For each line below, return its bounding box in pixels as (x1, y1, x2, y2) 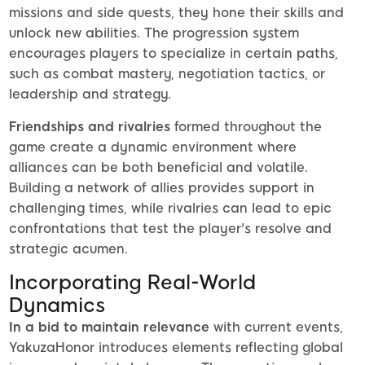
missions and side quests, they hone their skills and (9, 5, 344, 21)
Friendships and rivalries (9, 119, 170, 135)
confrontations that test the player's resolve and (9, 221, 332, 237)
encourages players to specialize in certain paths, (9, 46, 338, 62)
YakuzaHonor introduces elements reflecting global (9, 340, 343, 356)
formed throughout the (170, 119, 322, 135)
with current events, (209, 319, 343, 336)
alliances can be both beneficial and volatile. (9, 160, 308, 176)
